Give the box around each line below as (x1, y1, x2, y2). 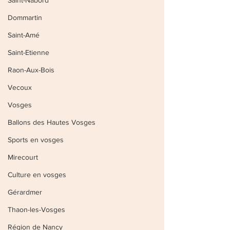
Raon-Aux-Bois (8, 66, 54, 74)
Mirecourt (8, 153, 38, 161)
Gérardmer (8, 188, 42, 196)
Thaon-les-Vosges (8, 205, 65, 214)
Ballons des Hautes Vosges (8, 118, 95, 126)
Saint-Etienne (8, 48, 49, 56)
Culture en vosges (8, 170, 66, 179)
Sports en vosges (8, 136, 64, 144)
